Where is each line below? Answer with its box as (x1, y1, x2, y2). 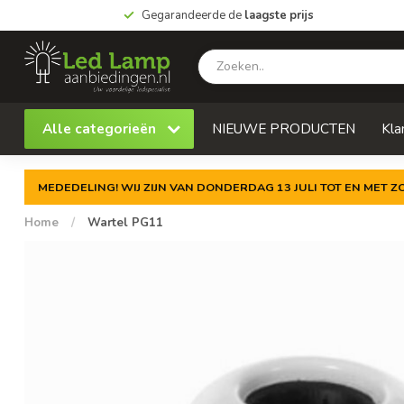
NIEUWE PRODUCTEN (212, 119, 355, 138)
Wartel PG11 (87, 215, 163, 231)
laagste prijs (243, 7, 314, 23)
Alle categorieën (42, 119, 160, 138)
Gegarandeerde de (141, 7, 244, 23)
